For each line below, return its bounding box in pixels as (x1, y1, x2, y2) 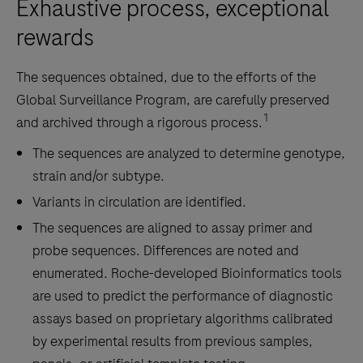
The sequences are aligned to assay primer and (32, 218, 313, 238)
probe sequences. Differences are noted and (32, 241, 299, 261)
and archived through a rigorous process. (16, 113, 263, 133)
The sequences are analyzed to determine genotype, (32, 143, 345, 164)
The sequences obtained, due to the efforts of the (16, 67, 316, 88)
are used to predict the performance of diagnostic (32, 286, 333, 306)
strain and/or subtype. (32, 166, 164, 186)
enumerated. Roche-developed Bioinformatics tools (32, 263, 342, 284)
